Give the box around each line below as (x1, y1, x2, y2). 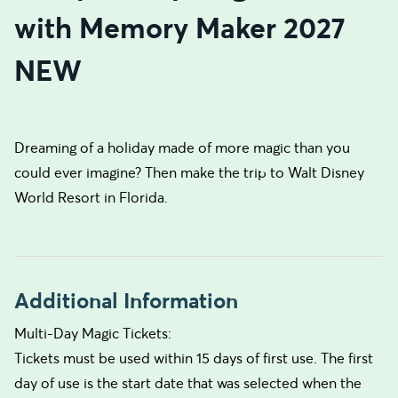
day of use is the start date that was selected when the (14, 374, 362, 392)
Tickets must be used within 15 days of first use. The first (14, 349, 373, 367)
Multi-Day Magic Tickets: (14, 324, 171, 342)
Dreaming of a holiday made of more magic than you (14, 139, 350, 156)
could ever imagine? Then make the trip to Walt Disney (14, 163, 364, 181)
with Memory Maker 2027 (14, 10, 346, 46)
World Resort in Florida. (14, 188, 168, 206)
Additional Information (14, 287, 238, 314)
